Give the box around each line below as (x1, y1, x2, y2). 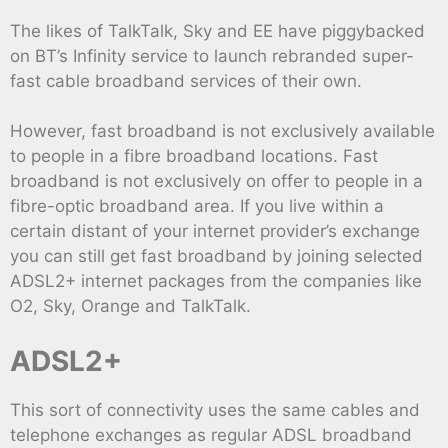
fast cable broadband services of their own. (10, 70, 362, 91)
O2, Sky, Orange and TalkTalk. (10, 296, 251, 317)
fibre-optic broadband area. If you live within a (10, 196, 384, 217)
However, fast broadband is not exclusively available (10, 121, 435, 142)
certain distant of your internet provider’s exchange (10, 221, 420, 242)
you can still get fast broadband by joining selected (10, 246, 423, 267)
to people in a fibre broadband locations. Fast (10, 146, 378, 167)
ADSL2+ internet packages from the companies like (10, 271, 422, 292)
